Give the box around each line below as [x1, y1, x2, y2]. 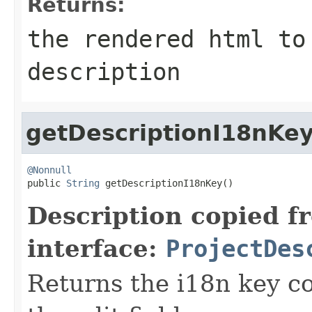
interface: [27, 234, 166, 263]
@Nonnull [27, 164, 72, 175]
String [66, 177, 100, 189]
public [27, 177, 66, 189]
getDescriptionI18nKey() [100, 177, 233, 189]
